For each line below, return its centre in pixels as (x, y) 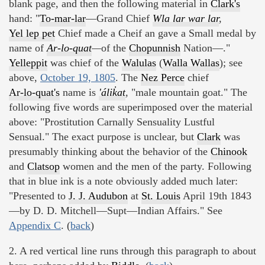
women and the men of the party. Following (156, 167)
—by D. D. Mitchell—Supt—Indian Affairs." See (116, 211)
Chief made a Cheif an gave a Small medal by (156, 33)
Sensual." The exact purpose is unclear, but (103, 137)
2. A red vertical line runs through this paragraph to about (132, 251)
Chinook (229, 152)
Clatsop (43, 167)
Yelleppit (28, 63)
